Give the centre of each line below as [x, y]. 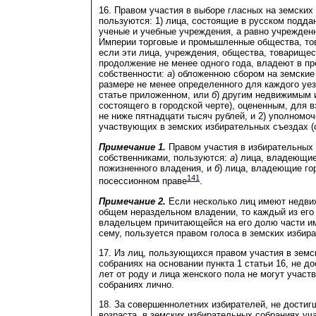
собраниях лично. [136, 284]
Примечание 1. [132, 147]
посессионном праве [143, 181]
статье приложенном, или [155, 95]
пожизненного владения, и [157, 168]
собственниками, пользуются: [164, 157]
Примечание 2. [132, 201]
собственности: [133, 74]
